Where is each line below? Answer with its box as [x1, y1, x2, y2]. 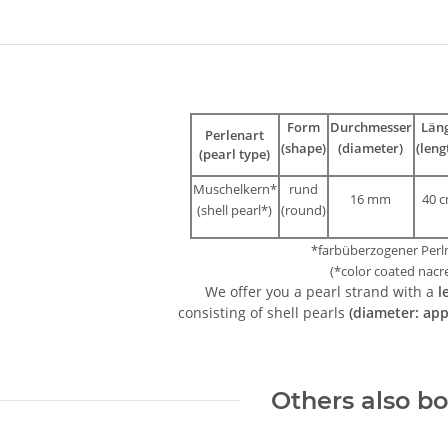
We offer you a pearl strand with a [197, 281, 438, 301]
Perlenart [205, 125, 264, 144]
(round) [280, 200, 326, 219]
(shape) [280, 138, 326, 157]
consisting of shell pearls [178, 302, 349, 322]
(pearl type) [199, 144, 270, 163]
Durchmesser [329, 117, 412, 136]
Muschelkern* [192, 179, 277, 198]
